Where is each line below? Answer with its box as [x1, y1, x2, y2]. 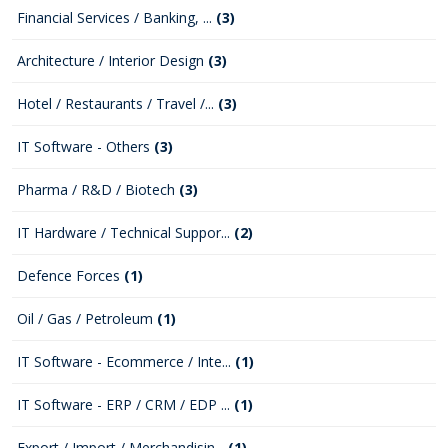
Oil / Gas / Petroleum [17, 309, 157, 328]
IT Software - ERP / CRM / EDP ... [17, 395, 234, 414]
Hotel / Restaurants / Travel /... [17, 94, 218, 113]
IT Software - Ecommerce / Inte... [17, 352, 235, 371]
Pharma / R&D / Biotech [17, 180, 179, 199]
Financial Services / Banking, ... [17, 8, 216, 27]
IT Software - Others [17, 137, 154, 156]
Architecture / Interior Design [17, 51, 208, 70]
